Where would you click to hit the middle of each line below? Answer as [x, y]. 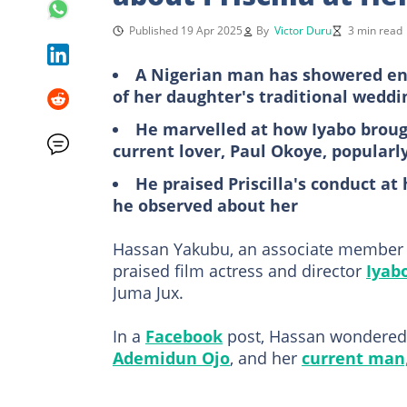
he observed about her [205, 205]
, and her [266, 357]
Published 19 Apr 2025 [186, 30]
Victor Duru [303, 30]
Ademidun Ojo [171, 357]
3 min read [375, 30]
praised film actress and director [239, 270]
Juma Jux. [148, 292]
